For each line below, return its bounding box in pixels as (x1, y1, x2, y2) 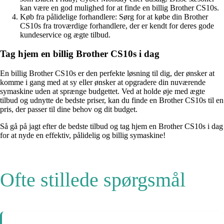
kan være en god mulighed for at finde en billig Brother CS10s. (20, 3, 219, 12)
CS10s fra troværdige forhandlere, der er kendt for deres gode (20, 21, 214, 30)
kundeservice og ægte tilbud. (20, 30, 110, 39)
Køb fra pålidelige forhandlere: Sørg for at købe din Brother (20, 12, 208, 21)
